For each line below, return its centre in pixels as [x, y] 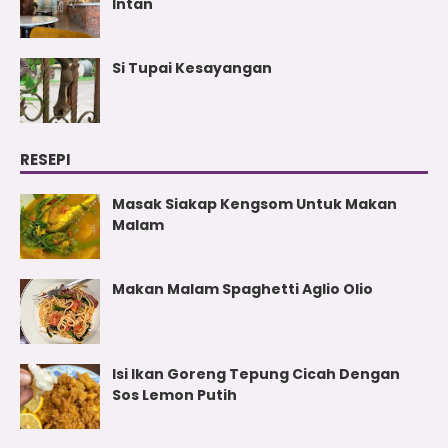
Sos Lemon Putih [174, 394]
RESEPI [45, 159]
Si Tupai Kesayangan [192, 67]
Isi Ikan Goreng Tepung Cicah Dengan [256, 373]
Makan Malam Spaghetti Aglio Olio [242, 288]
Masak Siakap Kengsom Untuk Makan [254, 203]
